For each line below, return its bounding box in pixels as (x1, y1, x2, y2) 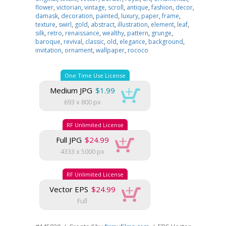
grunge (151, 29, 172, 37)
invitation (35, 46, 62, 54)
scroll (108, 3, 124, 12)
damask (35, 12, 58, 20)
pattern (127, 29, 148, 37)
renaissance (65, 29, 99, 37)
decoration (61, 12, 93, 20)
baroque (35, 37, 61, 46)
